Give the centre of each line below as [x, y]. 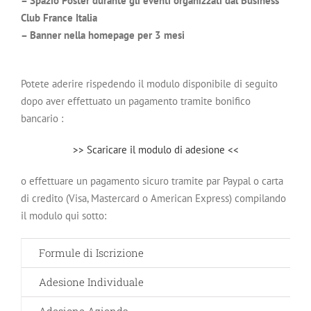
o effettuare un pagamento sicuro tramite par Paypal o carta [152, 181]
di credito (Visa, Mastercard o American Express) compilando [153, 198]
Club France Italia [59, 18]
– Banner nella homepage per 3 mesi [103, 35]
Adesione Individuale [91, 282]
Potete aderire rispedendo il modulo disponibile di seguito [149, 84]
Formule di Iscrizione [91, 253]
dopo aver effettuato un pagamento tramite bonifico [136, 101]
